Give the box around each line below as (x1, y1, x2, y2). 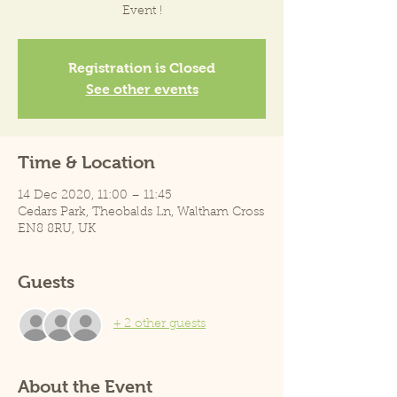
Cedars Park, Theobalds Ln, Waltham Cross (18, 206, 264, 219)
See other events (85, 81, 198, 97)
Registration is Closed (68, 59, 215, 75)
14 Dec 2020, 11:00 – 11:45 (18, 189, 172, 202)
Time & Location (18, 152, 155, 172)
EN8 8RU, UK (18, 222, 96, 236)
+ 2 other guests (113, 318, 206, 331)
